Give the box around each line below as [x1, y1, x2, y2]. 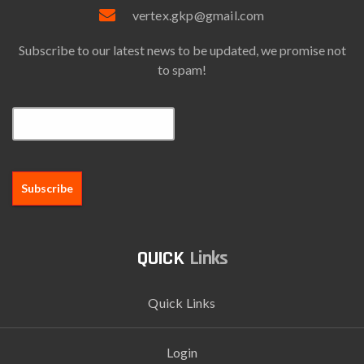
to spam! [158, 61, 206, 77]
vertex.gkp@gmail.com [132, 6, 265, 23]
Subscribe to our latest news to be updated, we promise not [18, 41, 346, 58]
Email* [12, 89, 50, 105]
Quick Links [148, 295, 216, 311]
